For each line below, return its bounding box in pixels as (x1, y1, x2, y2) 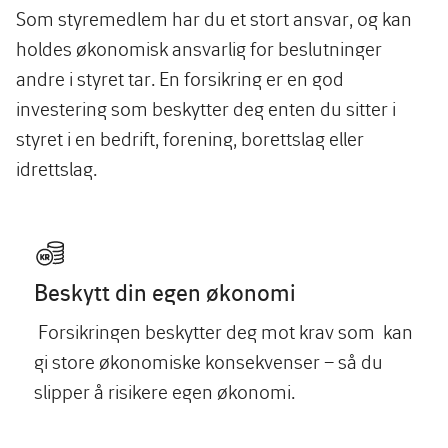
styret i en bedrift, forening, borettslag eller (16, 126, 364, 150)
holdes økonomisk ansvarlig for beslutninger (16, 36, 382, 60)
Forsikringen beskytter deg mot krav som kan (34, 319, 413, 343)
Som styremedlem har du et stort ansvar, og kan (16, 6, 412, 30)
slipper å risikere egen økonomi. (34, 379, 295, 403)
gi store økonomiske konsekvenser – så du (34, 349, 383, 373)
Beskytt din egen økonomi (34, 278, 296, 306)
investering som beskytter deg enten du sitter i (16, 96, 396, 120)
